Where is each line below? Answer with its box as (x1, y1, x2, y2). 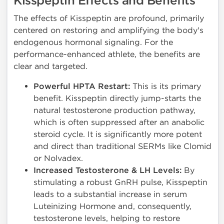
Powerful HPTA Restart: (33, 81, 130, 92)
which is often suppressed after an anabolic (33, 117, 204, 127)
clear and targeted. (13, 61, 87, 71)
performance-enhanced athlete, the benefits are (13, 49, 200, 59)
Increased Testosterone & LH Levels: (33, 165, 181, 176)
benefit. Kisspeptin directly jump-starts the (33, 93, 201, 103)
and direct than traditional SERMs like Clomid (33, 141, 211, 151)
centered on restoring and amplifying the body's (13, 25, 203, 35)
